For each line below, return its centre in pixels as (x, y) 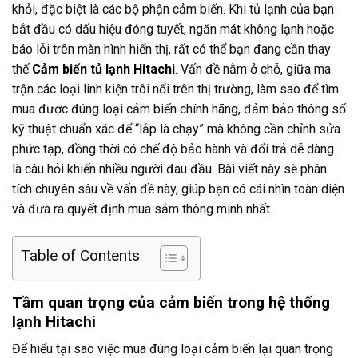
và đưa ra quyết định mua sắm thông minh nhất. (142, 209)
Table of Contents (80, 255)
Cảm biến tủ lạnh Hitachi (103, 69)
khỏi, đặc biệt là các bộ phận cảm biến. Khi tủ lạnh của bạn (173, 9)
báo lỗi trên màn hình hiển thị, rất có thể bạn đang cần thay (171, 49)
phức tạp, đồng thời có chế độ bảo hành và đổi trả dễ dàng (173, 149)
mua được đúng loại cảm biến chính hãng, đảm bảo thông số (179, 109)
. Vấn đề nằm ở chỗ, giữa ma (253, 69)
